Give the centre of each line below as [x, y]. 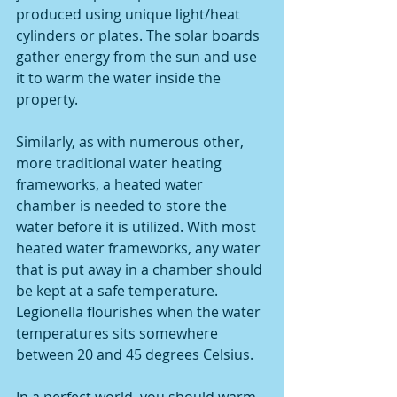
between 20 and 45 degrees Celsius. [136, 355]
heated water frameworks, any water [140, 249]
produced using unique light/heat [130, 15]
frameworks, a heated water [111, 185]
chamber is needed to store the [123, 206]
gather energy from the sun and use [138, 57]
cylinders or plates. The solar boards [140, 36]
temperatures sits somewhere [119, 334]
